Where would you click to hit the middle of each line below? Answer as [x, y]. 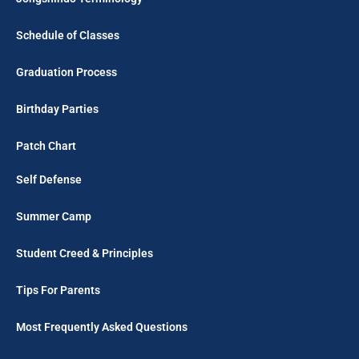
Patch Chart [46, 146]
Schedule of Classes [68, 35]
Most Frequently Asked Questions [102, 327]
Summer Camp [54, 216]
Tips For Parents [58, 290]
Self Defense [49, 179]
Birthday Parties [57, 109]
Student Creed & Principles [85, 253]
